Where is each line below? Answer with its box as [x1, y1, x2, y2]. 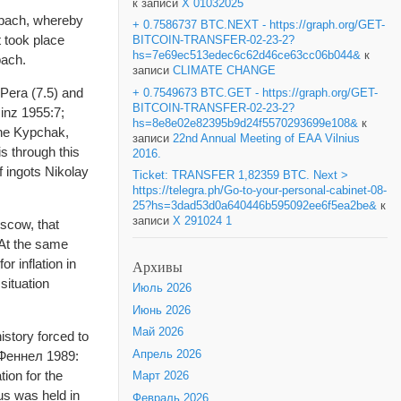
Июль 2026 [132, 282, 192, 295]
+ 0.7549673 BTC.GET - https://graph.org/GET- [132, 86, 378, 99]
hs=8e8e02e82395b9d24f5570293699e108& [132, 116, 358, 130]
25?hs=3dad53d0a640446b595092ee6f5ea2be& [132, 200, 377, 212]
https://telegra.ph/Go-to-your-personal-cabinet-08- [132, 184, 387, 197]
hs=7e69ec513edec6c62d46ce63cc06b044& [132, 49, 361, 62]
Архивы [132, 257, 183, 277]
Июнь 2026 [132, 303, 191, 317]
